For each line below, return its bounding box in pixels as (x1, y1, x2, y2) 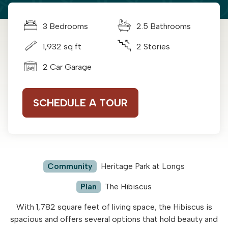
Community (47, 161, 93, 172)
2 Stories (136, 42, 170, 52)
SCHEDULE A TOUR (33, 97, 128, 109)
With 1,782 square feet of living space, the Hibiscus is (16, 202, 212, 212)
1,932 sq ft (43, 42, 81, 52)
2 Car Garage (43, 62, 92, 72)
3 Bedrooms (43, 21, 88, 32)
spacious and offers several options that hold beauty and (10, 214, 218, 224)
